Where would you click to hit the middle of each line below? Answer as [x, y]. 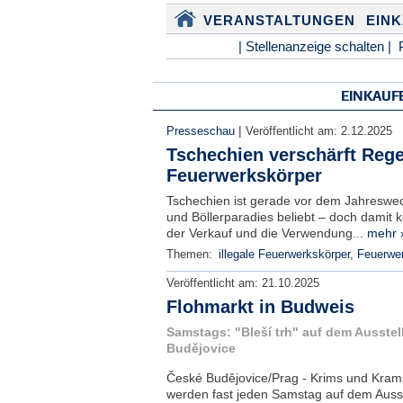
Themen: [191, 255]
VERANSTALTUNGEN [279, 20]
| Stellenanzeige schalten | [314, 46]
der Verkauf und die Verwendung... [266, 233]
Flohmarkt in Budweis [260, 307]
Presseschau [200, 131]
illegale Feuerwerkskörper [284, 255]
